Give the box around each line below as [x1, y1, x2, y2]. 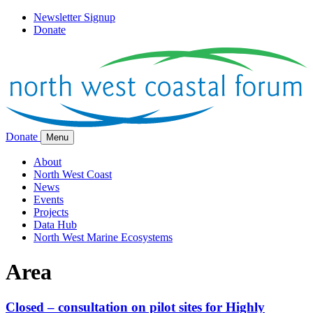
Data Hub [34, 219, 77, 231]
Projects [34, 206, 68, 219]
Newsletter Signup [34, 11, 115, 23]
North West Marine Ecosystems [34, 231, 173, 244]
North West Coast [34, 168, 112, 181]
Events [34, 194, 64, 206]
